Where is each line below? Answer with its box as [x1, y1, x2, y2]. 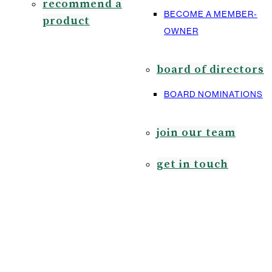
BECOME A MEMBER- [163, 9, 257, 19]
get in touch [156, 157, 228, 171]
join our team [156, 126, 236, 140]
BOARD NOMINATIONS [163, 89, 263, 99]
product [42, 14, 90, 28]
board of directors [156, 63, 264, 76]
